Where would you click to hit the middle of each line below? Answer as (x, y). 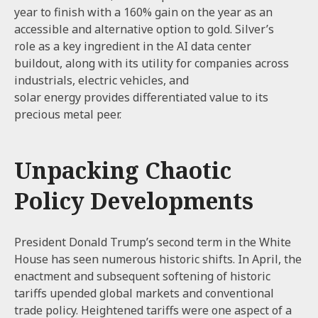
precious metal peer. (69, 114)
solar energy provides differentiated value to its (141, 97)
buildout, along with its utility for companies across (152, 63)
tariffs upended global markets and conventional (144, 293)
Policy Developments (134, 200)
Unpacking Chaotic (123, 170)
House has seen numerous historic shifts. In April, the (158, 259)
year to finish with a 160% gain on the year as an (143, 12)
